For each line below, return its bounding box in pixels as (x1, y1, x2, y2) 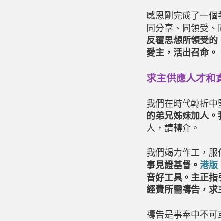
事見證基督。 (147, 160, 200, 171)
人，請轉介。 (147, 123, 200, 134)
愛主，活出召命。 (147, 48, 218, 58)
